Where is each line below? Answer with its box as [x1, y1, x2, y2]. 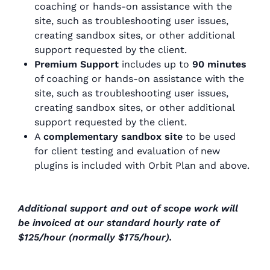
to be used [183, 131, 236, 143]
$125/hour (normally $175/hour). [18, 231, 172, 243]
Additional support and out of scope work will [18, 202, 238, 215]
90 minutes [192, 58, 246, 71]
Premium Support [34, 58, 119, 71]
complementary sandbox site [43, 131, 183, 143]
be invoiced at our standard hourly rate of [18, 217, 219, 229]
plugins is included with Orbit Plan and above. [34, 160, 250, 172]
